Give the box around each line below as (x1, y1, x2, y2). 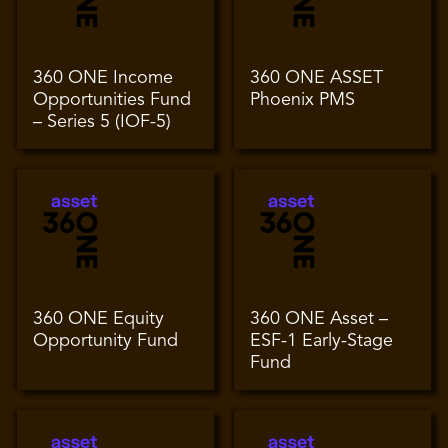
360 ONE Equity (33, 310, 165, 329)
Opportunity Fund (33, 332, 179, 351)
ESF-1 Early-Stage (250, 332, 393, 351)
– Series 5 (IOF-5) (33, 112, 172, 131)
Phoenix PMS (250, 90, 355, 109)
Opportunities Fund (33, 90, 192, 109)
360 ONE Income (33, 68, 174, 87)
